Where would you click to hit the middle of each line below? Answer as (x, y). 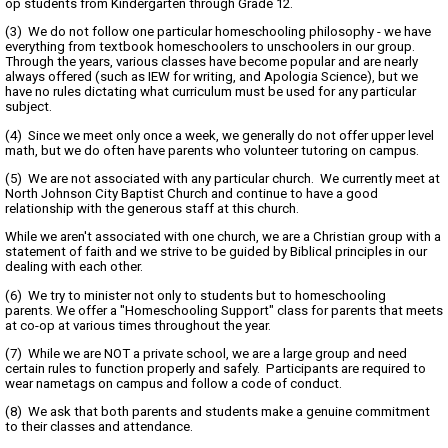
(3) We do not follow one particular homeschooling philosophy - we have (218, 32)
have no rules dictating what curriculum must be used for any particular (210, 92)
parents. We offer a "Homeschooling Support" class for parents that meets (224, 310)
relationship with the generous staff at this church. (153, 209)
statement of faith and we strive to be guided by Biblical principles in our (216, 252)
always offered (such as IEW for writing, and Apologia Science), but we (211, 77)
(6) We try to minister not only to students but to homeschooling (195, 295)
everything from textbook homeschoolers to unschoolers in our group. (211, 47)
